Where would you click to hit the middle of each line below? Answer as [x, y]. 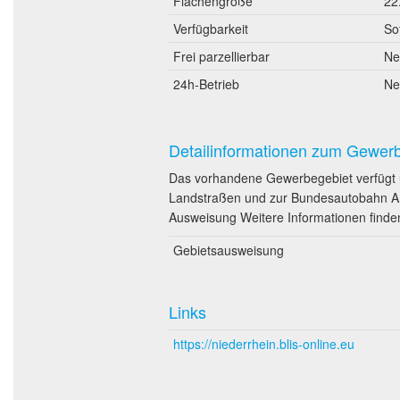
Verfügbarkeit [211, 28]
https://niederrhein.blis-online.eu [264, 343]
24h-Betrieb [206, 83]
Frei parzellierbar [221, 56]
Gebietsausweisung [229, 250]
